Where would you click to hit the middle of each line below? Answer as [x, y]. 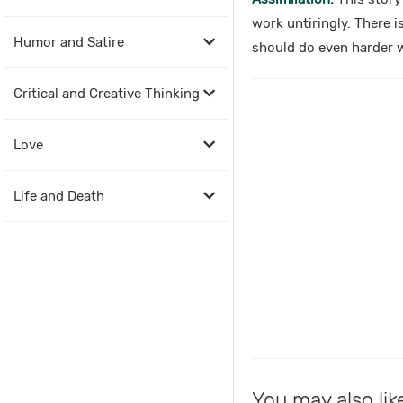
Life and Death [59, 196]
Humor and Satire [69, 42]
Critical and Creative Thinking [107, 94]
